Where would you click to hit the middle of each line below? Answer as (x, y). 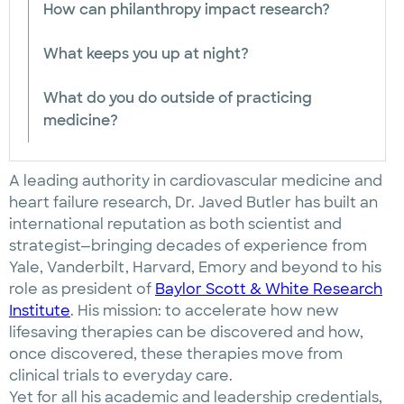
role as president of (82, 289)
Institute (40, 311)
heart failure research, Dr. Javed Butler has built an (193, 202)
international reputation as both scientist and (175, 224)
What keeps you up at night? (148, 54)
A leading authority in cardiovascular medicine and (196, 181)
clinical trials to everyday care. (123, 376)
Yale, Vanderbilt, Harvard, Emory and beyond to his (195, 267)
